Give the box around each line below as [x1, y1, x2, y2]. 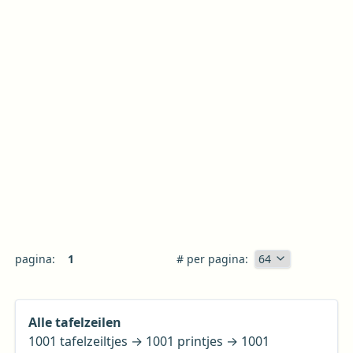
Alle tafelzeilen [28, 313, 121, 331]
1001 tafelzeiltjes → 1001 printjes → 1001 [28, 332, 269, 350]
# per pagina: [176, 251, 248, 266]
